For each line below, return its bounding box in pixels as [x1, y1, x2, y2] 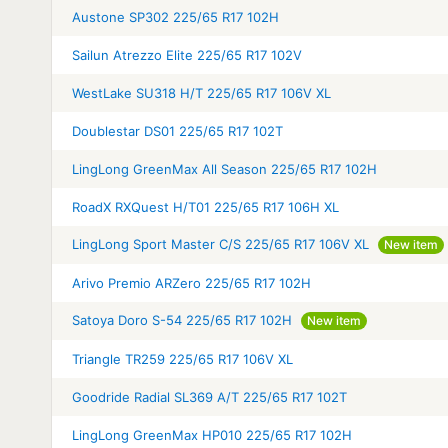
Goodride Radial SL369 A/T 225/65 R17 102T [72, 388, 347, 405]
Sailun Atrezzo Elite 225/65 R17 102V [72, 46, 302, 63]
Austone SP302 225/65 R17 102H [72, 8, 279, 25]
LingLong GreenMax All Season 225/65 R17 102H [72, 160, 377, 177]
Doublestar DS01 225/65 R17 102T [72, 122, 283, 139]
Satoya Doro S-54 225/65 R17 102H [72, 311, 292, 328]
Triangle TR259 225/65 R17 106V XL [72, 350, 293, 367]
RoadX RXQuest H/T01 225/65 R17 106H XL [72, 198, 339, 215]
